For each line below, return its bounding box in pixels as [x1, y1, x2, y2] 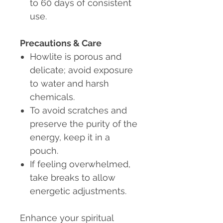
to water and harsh [30, 78, 109, 89]
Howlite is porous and [30, 51, 121, 62]
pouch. [30, 145, 58, 156]
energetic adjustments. [30, 186, 126, 197]
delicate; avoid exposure [30, 65, 133, 76]
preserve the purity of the [30, 118, 137, 129]
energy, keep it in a [30, 132, 110, 143]
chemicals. [30, 92, 75, 103]
